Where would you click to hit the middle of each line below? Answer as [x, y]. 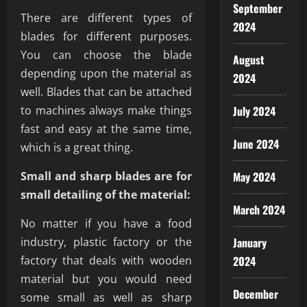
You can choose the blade [106, 55]
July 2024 [254, 111]
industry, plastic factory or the [106, 242]
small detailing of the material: [106, 195]
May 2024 [254, 177]
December [256, 294]
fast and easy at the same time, [106, 129]
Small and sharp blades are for [106, 176]
